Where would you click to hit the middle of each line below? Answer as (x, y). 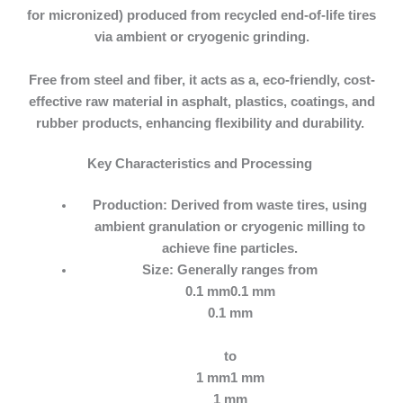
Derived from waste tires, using (268, 206)
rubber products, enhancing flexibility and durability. (200, 123)
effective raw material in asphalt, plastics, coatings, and (201, 101)
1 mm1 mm (230, 377)
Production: (130, 206)
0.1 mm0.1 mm (230, 292)
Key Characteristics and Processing (200, 164)
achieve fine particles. (230, 249)
